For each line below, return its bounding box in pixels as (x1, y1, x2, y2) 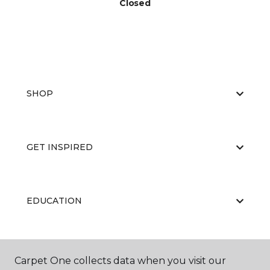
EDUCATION (27, 195, 82, 207)
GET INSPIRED (27, 142, 93, 153)
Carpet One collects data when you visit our (14, 255, 226, 266)
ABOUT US (27, 249, 74, 260)
